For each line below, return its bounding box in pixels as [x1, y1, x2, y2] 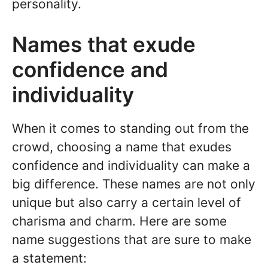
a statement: [12, 251, 87, 266]
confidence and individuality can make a [12, 158, 250, 173]
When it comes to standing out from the [12, 121, 249, 136]
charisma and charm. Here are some [12, 214, 227, 229]
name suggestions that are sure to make [12, 232, 251, 248]
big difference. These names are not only [12, 176, 255, 192]
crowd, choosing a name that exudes [12, 139, 232, 155]
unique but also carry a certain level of [12, 195, 241, 211]
